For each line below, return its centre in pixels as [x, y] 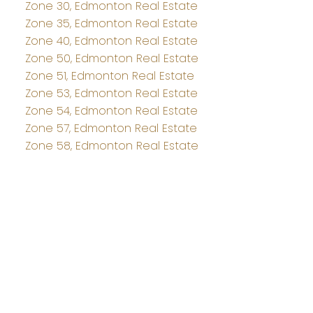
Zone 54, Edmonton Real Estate [111, 111]
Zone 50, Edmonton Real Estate [111, 59]
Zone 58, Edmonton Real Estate [111, 146]
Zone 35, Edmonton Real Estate [111, 24]
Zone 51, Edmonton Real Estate [109, 76]
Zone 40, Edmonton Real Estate [111, 41]
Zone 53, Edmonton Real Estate [111, 94]
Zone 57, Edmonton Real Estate [111, 129]
